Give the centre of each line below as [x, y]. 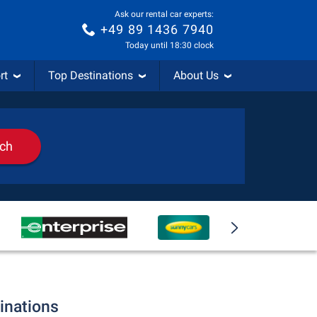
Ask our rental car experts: [164, 15]
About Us [196, 75]
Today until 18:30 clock [169, 45]
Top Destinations [91, 75]
